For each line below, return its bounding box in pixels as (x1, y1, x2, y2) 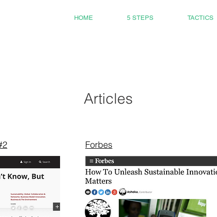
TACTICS (187, 14, 214, 21)
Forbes (85, 139, 112, 150)
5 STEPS (127, 14, 154, 21)
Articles (84, 90, 133, 108)
